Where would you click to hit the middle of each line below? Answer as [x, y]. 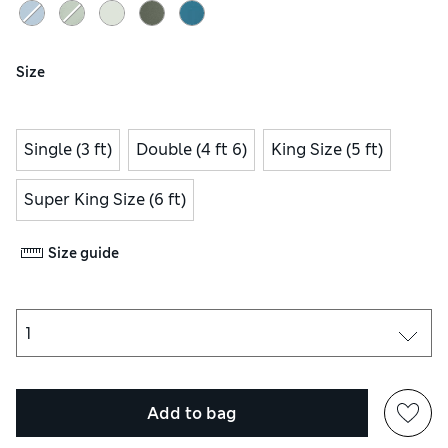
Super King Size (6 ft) [105, 200]
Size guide [83, 252]
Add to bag [192, 413]
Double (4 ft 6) [191, 150]
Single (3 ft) [68, 150]
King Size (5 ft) [327, 150]
